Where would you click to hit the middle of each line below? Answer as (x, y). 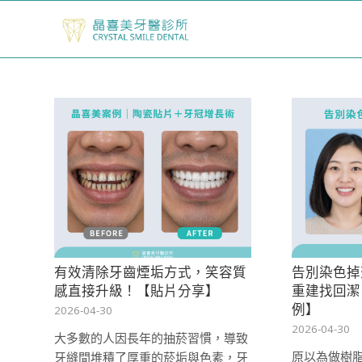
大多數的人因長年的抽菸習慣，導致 (151, 337)
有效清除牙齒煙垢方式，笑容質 (150, 271)
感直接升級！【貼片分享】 (137, 290)
